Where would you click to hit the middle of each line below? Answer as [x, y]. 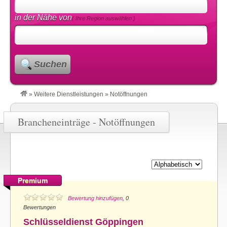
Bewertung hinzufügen [95, 198]
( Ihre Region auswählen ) [104, 18]
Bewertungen [40, 207]
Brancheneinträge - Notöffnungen [86, 122]
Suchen [50, 64]
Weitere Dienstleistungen [69, 94]
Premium [33, 180]
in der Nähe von [44, 17]
